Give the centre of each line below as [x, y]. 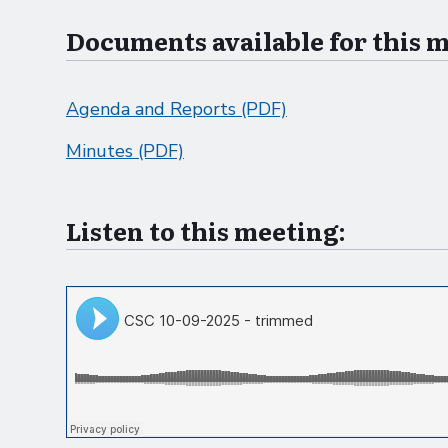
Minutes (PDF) [125, 150]
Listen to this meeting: [206, 230]
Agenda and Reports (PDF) [176, 108]
